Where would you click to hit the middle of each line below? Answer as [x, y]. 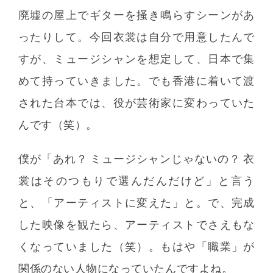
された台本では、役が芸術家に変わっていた [136, 102]
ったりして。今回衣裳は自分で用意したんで [136, 37]
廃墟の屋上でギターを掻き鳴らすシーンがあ [136, 15]
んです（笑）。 [58, 124]
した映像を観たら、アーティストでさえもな [136, 224]
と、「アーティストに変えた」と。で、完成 [136, 202]
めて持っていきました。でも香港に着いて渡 [136, 80]
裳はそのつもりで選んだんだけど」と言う [136, 180]
